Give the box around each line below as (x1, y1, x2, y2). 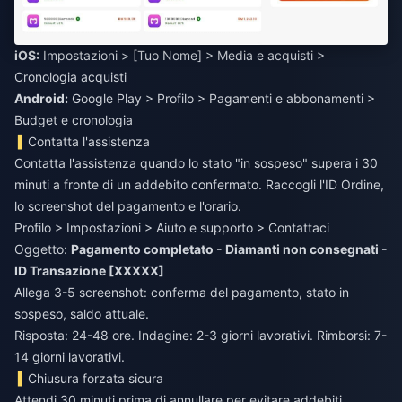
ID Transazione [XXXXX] (14, 263, 164, 279)
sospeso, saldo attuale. (14, 306, 149, 322)
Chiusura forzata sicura (28, 371, 164, 387)
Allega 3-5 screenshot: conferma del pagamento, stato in (14, 284, 349, 301)
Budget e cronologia (14, 112, 133, 128)
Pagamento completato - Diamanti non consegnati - (71, 241, 388, 258)
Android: (14, 91, 68, 107)
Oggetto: (14, 241, 71, 258)
